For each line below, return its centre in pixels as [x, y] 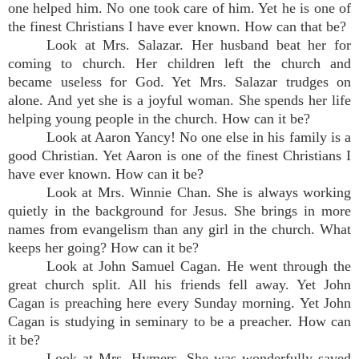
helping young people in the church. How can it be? [159, 119]
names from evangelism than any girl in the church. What [179, 229]
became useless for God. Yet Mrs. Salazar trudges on [179, 82]
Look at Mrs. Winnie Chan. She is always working [199, 192]
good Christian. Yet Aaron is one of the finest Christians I [179, 155]
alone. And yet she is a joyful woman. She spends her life [179, 100]
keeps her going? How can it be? [103, 248]
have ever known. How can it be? [106, 174]
